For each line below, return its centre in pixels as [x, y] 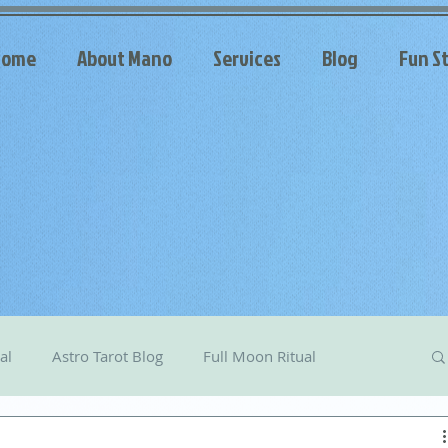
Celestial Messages [130, 435]
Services [247, 58]
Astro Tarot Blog [107, 355]
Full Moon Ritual [259, 355]
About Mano [124, 58]
